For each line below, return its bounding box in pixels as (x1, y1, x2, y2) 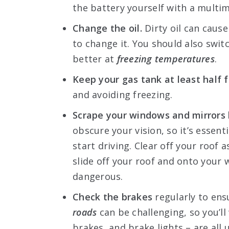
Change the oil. (73, 21, 142, 34)
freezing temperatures (117, 52, 215, 65)
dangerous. (73, 170, 123, 182)
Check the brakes (73, 190, 152, 203)
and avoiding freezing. (73, 88, 173, 101)
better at (73, 52, 117, 65)
